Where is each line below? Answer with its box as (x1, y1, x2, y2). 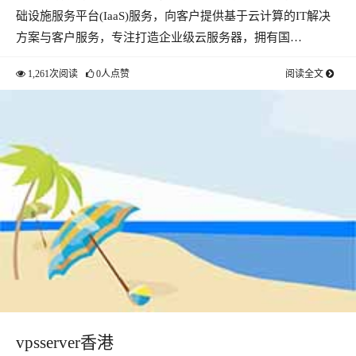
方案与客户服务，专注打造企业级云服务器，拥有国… (16, 31, 302, 44)
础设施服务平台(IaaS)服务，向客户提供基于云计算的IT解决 (16, 10, 331, 22)
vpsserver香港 (16, 333, 114, 352)
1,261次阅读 (25, 68, 78, 79)
